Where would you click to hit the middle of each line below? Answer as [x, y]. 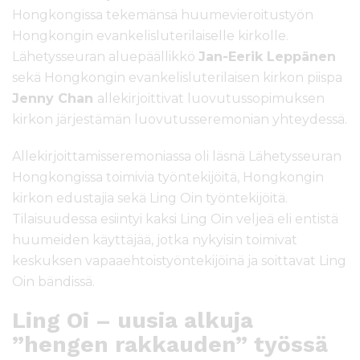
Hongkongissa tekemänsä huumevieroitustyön [163, 15]
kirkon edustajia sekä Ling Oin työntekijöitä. [150, 198]
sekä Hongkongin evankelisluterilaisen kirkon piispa [177, 78]
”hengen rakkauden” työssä [170, 345]
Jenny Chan [55, 99]
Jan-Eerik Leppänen [267, 57]
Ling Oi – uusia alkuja [133, 321]
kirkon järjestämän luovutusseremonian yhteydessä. [180, 120]
